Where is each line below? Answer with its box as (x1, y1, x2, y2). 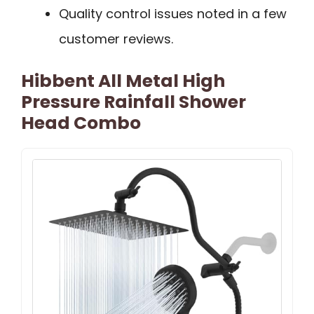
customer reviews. (59, 29, 173, 48)
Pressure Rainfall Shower (21, 89, 246, 114)
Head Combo (21, 110, 141, 135)
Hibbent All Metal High (21, 68, 225, 93)
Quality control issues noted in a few (59, 4, 287, 22)
